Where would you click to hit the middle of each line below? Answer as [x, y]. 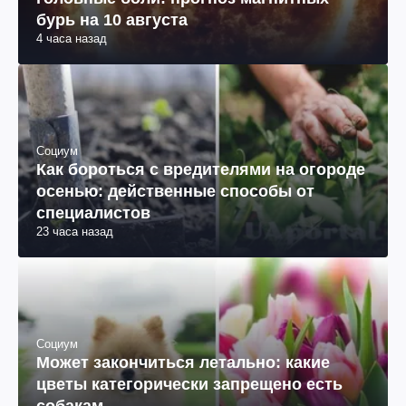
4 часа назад [72, 38]
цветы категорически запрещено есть [189, 385]
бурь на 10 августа [112, 19]
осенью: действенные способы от [175, 191]
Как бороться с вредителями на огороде [201, 169]
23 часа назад [75, 231]
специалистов [93, 213]
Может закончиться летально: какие [183, 363]
